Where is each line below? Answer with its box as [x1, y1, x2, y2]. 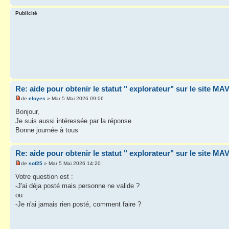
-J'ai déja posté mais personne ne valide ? [15, 181, 140, 190]
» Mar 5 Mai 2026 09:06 [45, 96, 104, 102]
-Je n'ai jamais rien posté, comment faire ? [15, 200, 141, 208]
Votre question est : [15, 172, 73, 180]
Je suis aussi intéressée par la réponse [15, 117, 131, 125]
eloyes [29, 96, 45, 102]
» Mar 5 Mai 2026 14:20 [42, 160, 101, 166]
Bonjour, [15, 108, 39, 116]
